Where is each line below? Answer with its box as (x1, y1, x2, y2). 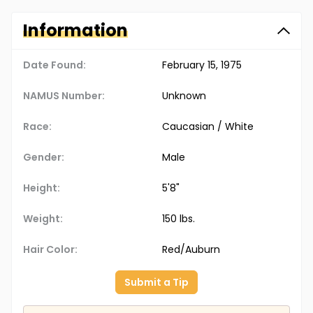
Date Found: (23, 58, 86, 73)
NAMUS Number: (23, 89, 105, 103)
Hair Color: (23, 242, 78, 257)
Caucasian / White (162, 119, 254, 134)
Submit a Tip (124, 275, 189, 290)
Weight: (23, 212, 63, 226)
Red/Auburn (162, 242, 220, 257)
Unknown (162, 89, 206, 103)
